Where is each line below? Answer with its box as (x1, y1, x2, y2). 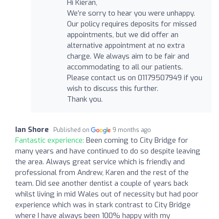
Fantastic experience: (15, 135, 86, 146)
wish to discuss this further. (66, 84, 158, 94)
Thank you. (66, 94, 103, 105)
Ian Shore (15, 125, 49, 135)
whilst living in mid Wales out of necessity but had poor (15, 189, 198, 199)
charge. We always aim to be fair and (66, 51, 189, 62)
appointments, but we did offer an (66, 30, 178, 40)
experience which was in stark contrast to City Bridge (15, 200, 191, 210)
